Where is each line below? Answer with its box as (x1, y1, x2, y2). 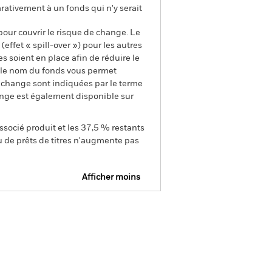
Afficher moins (82, 173, 140, 182)
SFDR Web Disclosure (11, 207, 93, 215)
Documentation (67, 257, 139, 267)
